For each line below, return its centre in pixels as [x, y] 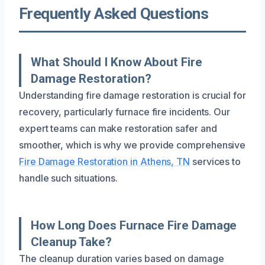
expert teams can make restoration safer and [118, 128]
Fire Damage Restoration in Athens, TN [105, 161]
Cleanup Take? [71, 242]
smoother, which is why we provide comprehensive [132, 145]
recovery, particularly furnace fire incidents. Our [125, 112]
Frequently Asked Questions [114, 13]
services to [216, 161]
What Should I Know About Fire [117, 62]
